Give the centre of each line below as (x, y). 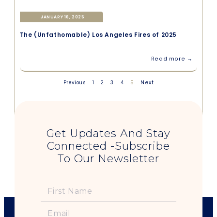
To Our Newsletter (108, 158)
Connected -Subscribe (108, 146)
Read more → (172, 59)
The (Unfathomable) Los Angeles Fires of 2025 (98, 34)
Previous (75, 82)
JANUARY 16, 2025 (62, 17)
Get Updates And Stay (108, 133)
